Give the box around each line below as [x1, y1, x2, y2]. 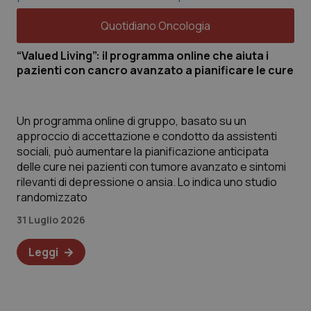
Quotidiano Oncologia [101, 18, 210, 33]
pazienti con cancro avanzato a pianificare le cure [17, 62, 294, 78]
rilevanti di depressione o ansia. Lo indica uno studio [17, 174, 277, 190]
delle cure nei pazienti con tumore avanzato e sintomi [17, 159, 286, 174]
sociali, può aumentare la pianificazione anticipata [17, 144, 269, 159]
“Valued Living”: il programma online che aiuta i [17, 48, 269, 63]
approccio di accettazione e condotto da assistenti [17, 128, 277, 144]
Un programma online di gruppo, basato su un [17, 113, 246, 128]
